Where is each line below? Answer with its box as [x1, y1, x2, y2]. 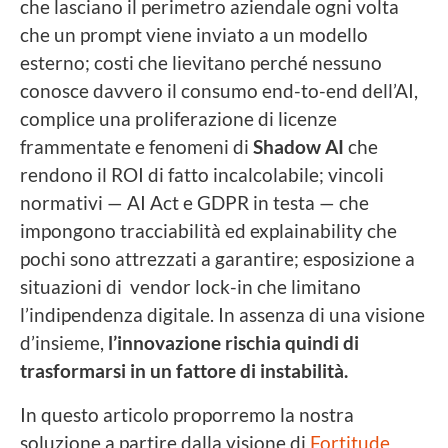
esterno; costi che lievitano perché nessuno [20, 50, 382, 74]
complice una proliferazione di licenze [20, 106, 337, 130]
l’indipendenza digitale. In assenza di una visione [20, 302, 425, 326]
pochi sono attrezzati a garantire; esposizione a [20, 246, 415, 270]
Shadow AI [249, 134, 344, 158]
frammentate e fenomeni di [20, 134, 249, 158]
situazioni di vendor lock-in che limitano [20, 274, 361, 298]
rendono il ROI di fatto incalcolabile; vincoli [20, 162, 384, 186]
